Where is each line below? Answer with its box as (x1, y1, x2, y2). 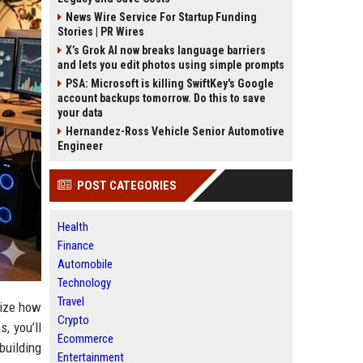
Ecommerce (58, 331, 113, 346)
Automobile (58, 257, 113, 271)
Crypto (58, 313, 89, 327)
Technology (58, 275, 111, 290)
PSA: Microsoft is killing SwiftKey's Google (66, 77, 274, 90)
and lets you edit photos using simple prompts (58, 58, 284, 71)
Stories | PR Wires (58, 25, 144, 38)
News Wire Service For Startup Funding (66, 11, 257, 23)
